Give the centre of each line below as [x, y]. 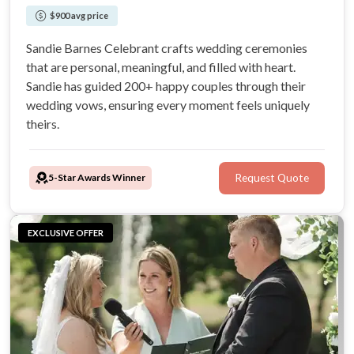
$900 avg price [79, 16]
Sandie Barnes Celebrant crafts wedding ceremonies [167, 48]
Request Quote [272, 178]
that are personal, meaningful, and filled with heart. [161, 67]
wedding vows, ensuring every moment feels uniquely [168, 105]
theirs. [43, 124]
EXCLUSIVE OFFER [66, 232]
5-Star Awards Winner [97, 178]
